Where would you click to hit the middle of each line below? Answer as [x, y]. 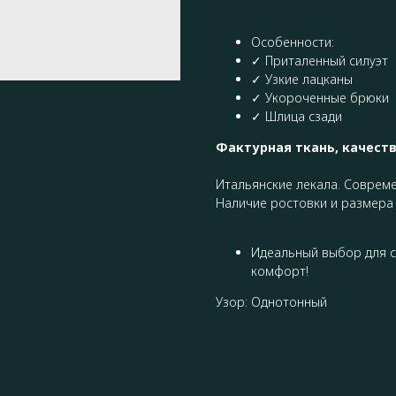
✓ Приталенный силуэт [320, 60]
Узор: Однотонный [271, 301]
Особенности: [293, 42]
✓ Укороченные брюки [320, 97]
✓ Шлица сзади [297, 116]
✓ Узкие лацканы [302, 79]
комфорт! [280, 270]
